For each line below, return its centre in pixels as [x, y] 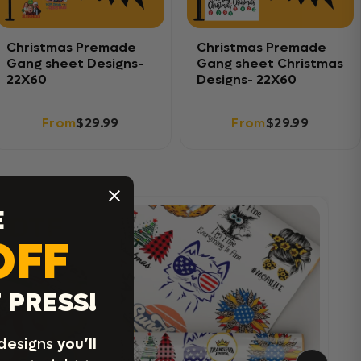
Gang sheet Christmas [270, 63]
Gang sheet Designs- [75, 63]
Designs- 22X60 [246, 79]
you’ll [77, 344]
